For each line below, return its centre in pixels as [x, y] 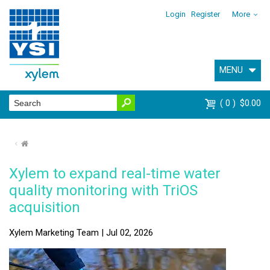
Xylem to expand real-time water [115, 173]
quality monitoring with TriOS [103, 190]
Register [206, 14]
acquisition [45, 207]
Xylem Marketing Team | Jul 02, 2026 [81, 232]
